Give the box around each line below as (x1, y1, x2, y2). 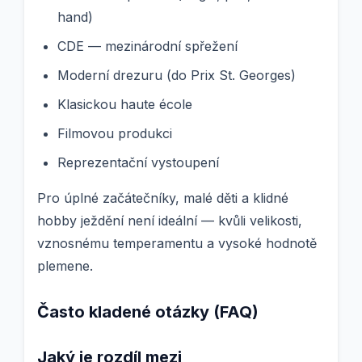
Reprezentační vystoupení (57, 154, 219, 171)
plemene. (37, 258, 93, 275)
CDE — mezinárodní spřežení (57, 38, 238, 55)
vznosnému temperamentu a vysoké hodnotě (37, 235, 317, 252)
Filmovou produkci (57, 125, 172, 142)
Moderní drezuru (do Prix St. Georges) (57, 67, 296, 84)
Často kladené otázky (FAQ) (37, 302, 259, 322)
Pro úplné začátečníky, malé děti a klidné (37, 190, 288, 207)
